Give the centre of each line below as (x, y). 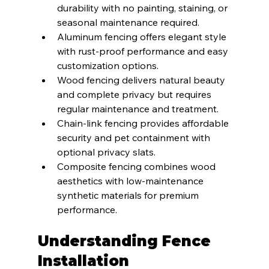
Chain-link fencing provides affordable (144, 123)
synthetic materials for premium (129, 195)
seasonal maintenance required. (128, 23)
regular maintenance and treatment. (138, 109)
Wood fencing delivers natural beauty (142, 80)
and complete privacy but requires (135, 95)
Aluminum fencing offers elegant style (143, 37)
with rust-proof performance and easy (144, 51)
